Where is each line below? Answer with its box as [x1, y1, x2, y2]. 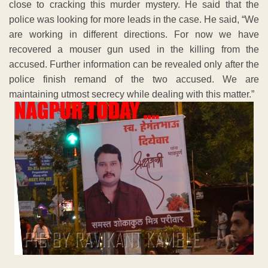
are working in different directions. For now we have [9, 29, 259, 39]
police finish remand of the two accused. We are [9, 74, 259, 84]
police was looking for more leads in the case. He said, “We [9, 14, 259, 25]
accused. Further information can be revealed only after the [9, 59, 259, 69]
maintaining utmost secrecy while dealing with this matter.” [9, 89, 254, 99]
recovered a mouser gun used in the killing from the [9, 44, 259, 54]
